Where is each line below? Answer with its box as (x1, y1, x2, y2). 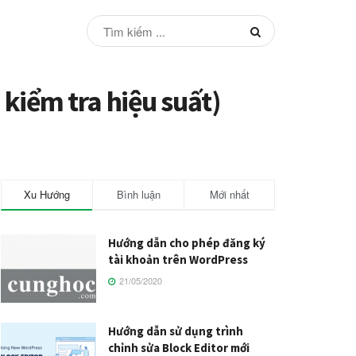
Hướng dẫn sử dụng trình (108, 323, 243, 339)
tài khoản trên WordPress (108, 252, 248, 268)
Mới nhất (209, 187, 250, 203)
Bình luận (116, 187, 161, 203)
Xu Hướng (24, 187, 70, 203)
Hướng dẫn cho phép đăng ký (108, 235, 265, 251)
